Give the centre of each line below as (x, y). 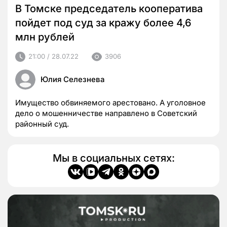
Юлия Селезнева (73, 79)
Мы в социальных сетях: (113, 158)
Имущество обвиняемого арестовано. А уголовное (110, 102)
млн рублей (45, 37)
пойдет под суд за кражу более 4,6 (103, 23)
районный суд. (42, 124)
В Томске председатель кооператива (109, 8)
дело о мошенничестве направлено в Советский (106, 113)
